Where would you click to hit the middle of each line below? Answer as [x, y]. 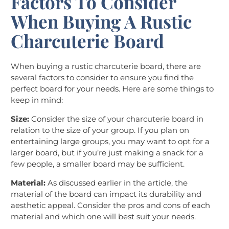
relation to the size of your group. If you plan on [100, 130]
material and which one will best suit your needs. [103, 217]
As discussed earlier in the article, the [118, 183]
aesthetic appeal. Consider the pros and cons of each [110, 205]
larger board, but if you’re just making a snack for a [107, 153]
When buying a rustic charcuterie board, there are [106, 66]
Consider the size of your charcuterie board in [117, 119]
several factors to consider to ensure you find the [102, 78]
